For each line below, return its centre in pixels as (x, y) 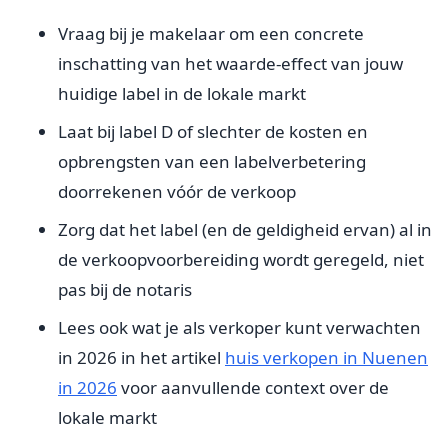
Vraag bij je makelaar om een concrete (211, 33)
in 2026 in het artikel (141, 357)
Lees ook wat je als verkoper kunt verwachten (239, 327)
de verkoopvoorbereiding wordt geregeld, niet (241, 259)
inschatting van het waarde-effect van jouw (230, 63)
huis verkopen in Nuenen (326, 357)
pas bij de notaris (125, 289)
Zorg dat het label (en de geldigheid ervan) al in (245, 229)
